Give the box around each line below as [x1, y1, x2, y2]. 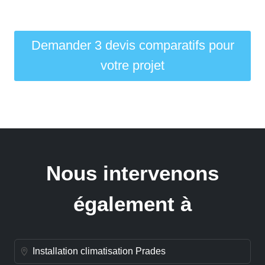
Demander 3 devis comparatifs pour [31, 38, 234, 53]
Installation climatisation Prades [33, 246, 166, 257]
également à [73, 192, 192, 215]
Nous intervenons [46, 161, 219, 185]
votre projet [101, 58, 164, 73]
